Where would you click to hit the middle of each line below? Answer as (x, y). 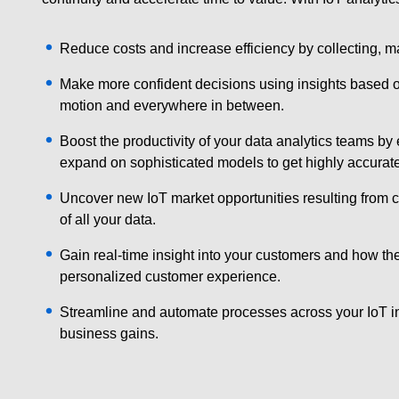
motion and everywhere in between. (172, 106)
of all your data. (108, 220)
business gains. (109, 334)
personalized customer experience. (170, 277)
